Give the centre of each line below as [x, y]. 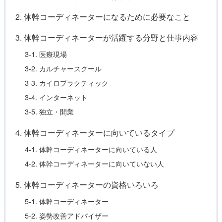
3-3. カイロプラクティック [67, 83]
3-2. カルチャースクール [63, 68]
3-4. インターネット [56, 97]
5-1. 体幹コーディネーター [67, 201]
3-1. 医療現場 [46, 54]
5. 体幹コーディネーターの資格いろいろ [87, 185]
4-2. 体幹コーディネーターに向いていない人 [95, 164]
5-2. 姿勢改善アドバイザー [67, 216]
